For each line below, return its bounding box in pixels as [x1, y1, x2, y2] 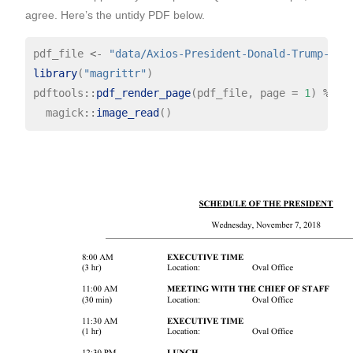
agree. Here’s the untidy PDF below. [25, 9, 205, 22]
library [32, 67, 77, 80]
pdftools [32, 87, 84, 100]
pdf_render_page [95, 87, 191, 100]
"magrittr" [83, 67, 147, 80]
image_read [95, 106, 159, 120]
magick [32, 106, 84, 120]
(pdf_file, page [190, 87, 292, 100]
